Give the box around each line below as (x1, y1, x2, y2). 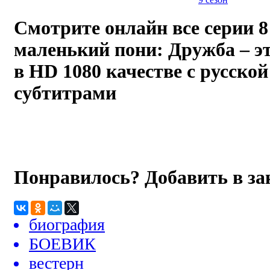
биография (29, 215, 105, 234)
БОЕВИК (29, 234, 96, 254)
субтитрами (14, 83, 116, 104)
